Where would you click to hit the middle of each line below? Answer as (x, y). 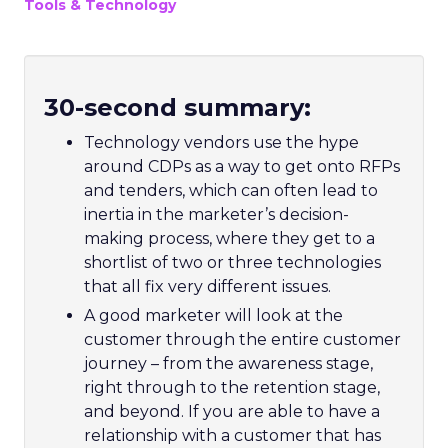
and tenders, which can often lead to (231, 190)
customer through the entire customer (242, 339)
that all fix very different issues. (207, 286)
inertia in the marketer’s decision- (216, 214)
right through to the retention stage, (232, 387)
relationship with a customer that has (232, 435)
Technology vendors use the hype (221, 142)
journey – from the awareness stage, (228, 363)
